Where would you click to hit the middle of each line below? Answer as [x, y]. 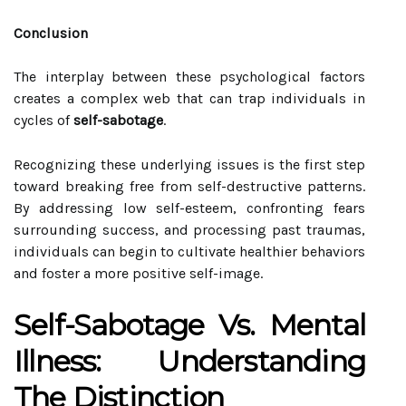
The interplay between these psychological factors [189, 77]
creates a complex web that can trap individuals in [189, 98]
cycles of [43, 120]
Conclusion [51, 33]
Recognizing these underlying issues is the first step [189, 164]
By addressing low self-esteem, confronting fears [189, 208]
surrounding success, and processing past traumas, [189, 230]
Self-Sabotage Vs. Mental [189, 325]
